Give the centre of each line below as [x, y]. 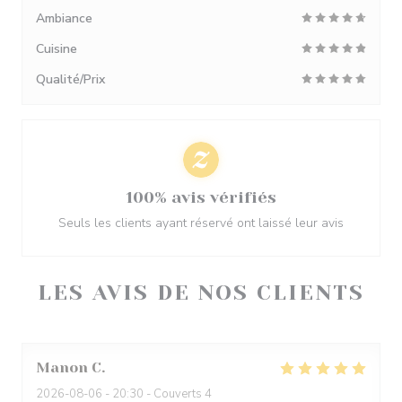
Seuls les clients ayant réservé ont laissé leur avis [201, 223]
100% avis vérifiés [201, 197]
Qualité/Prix [70, 79]
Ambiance [64, 18]
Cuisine [57, 49]
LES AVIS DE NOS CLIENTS [201, 293]
